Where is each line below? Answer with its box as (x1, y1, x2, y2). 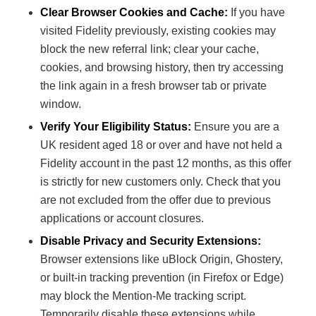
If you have (227, 6, 285, 18)
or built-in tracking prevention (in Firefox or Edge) (39, 271, 284, 284)
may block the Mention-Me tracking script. (39, 289, 246, 302)
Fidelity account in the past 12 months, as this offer (39, 157, 291, 169)
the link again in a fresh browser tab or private (39, 79, 267, 92)
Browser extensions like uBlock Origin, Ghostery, (39, 253, 283, 265)
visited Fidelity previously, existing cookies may (39, 24, 276, 37)
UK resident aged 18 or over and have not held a (39, 138, 282, 151)
